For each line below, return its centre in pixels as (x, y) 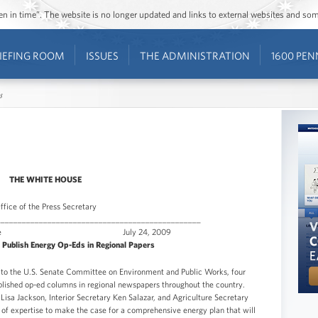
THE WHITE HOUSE (45, 179)
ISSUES (102, 56)
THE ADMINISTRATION (194, 56)
